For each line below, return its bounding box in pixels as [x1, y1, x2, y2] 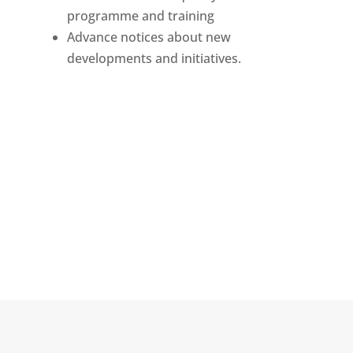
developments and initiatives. [66, 49, 241, 67]
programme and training [66, 6, 214, 24]
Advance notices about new [66, 28, 231, 46]
